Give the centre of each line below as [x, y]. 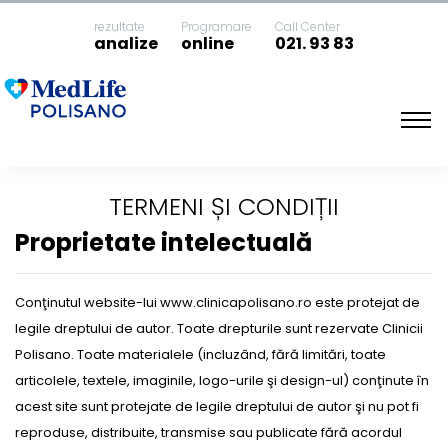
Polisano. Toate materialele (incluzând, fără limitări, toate [200, 354]
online [207, 43]
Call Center [307, 26]
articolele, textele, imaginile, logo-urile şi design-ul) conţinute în [222, 380]
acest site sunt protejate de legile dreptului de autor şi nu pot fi [217, 406]
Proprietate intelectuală [163, 242]
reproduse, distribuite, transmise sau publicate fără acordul [208, 432]
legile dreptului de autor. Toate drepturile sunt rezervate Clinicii [219, 328]
